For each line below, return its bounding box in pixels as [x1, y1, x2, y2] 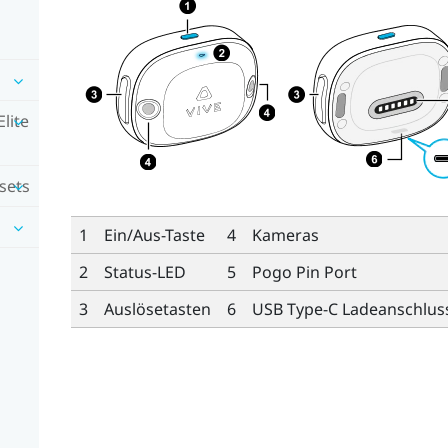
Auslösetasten [103, 297, 211, 320]
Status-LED [103, 260, 186, 283]
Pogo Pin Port [251, 260, 357, 283]
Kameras [251, 223, 319, 246]
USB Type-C [251, 297, 338, 320]
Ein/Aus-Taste [103, 223, 205, 246]
